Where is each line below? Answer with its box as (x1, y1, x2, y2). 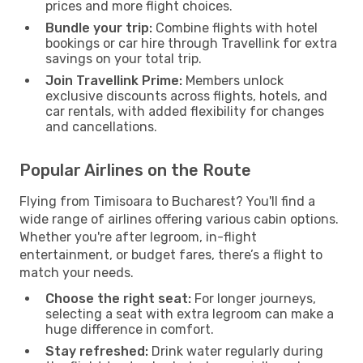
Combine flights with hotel (152, 19, 318, 36)
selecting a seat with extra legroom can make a (45, 305, 334, 322)
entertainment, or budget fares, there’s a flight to (19, 246, 322, 263)
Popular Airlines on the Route (19, 160, 251, 180)
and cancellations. (45, 118, 157, 135)
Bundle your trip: (45, 19, 152, 36)
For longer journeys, (191, 290, 316, 306)
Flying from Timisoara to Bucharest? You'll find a (19, 193, 315, 209)
